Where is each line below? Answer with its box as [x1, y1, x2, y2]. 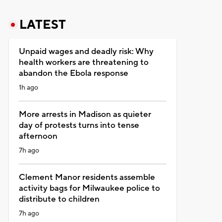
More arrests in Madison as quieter [18, 109, 151, 120]
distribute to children [18, 193, 100, 205]
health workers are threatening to [18, 56, 149, 68]
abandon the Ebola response [18, 67, 128, 79]
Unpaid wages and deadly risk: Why [18, 46, 154, 57]
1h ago [18, 83, 38, 92]
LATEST [19, 16, 66, 33]
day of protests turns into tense [18, 119, 139, 131]
